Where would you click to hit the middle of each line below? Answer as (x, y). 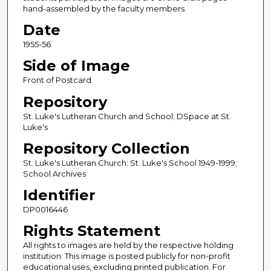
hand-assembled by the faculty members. (104, 9)
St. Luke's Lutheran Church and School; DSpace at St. (127, 116)
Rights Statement (91, 230)
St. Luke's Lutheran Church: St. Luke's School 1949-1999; (130, 162)
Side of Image (76, 66)
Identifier (59, 195)
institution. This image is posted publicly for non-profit (126, 256)
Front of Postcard (57, 80)
